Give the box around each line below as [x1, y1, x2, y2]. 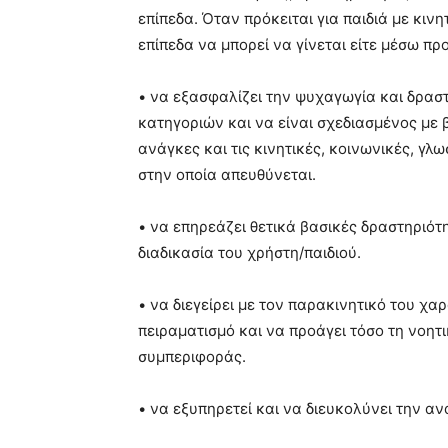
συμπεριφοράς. [138, 347, 246, 366]
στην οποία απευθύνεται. [138, 165, 316, 184]
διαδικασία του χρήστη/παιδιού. [138, 243, 361, 262]
